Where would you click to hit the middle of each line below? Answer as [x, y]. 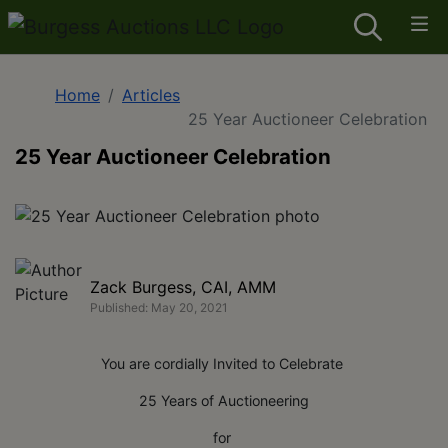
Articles [151, 95]
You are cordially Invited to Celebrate [224, 363]
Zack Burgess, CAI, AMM [183, 286]
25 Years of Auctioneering [224, 400]
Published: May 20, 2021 [159, 307]
